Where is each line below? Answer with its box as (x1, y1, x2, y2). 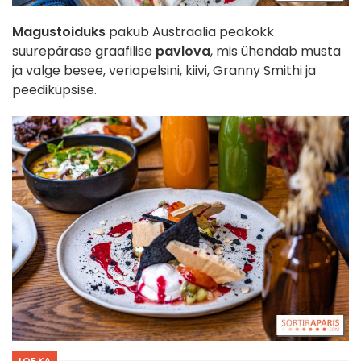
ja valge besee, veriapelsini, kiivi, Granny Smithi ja (12, 61, 316, 81)
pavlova (156, 42, 210, 61)
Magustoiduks (12, 23, 106, 42)
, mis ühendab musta (210, 42, 341, 61)
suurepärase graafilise (12, 42, 156, 61)
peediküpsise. (12, 81, 97, 100)
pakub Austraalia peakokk (106, 23, 274, 42)
